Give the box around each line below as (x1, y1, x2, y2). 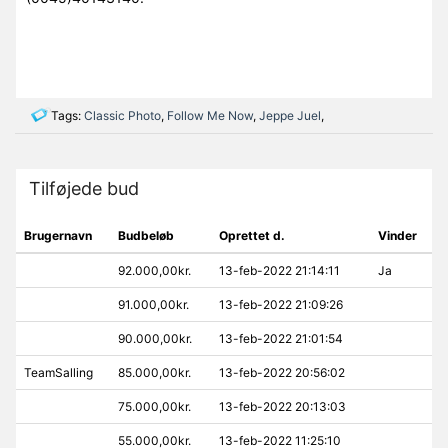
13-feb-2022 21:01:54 (218, 331, 343, 347)
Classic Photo (84, 108, 161, 124)
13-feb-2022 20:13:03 (218, 399, 346, 415)
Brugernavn (23, 228, 92, 244)
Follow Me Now (167, 108, 253, 124)
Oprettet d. (218, 228, 285, 244)
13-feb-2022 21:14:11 (218, 263, 340, 279)
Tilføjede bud (28, 178, 139, 200)
